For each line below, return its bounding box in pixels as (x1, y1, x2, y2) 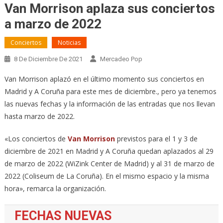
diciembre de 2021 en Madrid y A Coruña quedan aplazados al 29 (4, 146, 214, 156)
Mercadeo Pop (100, 55, 142, 63)
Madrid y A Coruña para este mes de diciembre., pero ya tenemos (4, 86, 217, 96)
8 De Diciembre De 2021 (13, 55, 83, 63)
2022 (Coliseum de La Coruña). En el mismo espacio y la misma (4, 171, 209, 181)
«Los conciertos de (4, 133, 68, 143)
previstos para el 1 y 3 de (114, 133, 198, 143)
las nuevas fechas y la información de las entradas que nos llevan (4, 99, 215, 109)
